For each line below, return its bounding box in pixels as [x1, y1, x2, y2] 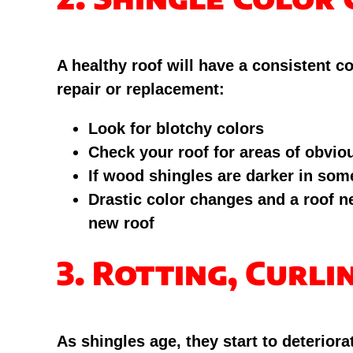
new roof [87, 214, 154, 232]
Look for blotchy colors [87, 120, 264, 138]
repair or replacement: [56, 80, 225, 98]
